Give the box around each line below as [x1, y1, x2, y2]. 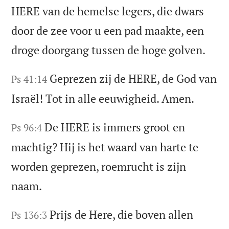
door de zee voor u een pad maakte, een [11, 23, 204, 38]
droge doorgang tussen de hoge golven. [11, 42, 206, 58]
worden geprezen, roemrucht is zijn [11, 159, 187, 174]
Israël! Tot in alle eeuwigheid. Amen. [11, 91, 195, 106]
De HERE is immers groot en [44, 120, 186, 135]
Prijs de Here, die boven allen [50, 207, 194, 222]
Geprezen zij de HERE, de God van [50, 71, 217, 86]
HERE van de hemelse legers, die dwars [11, 4, 204, 19]
